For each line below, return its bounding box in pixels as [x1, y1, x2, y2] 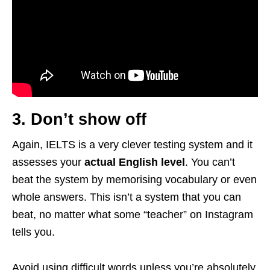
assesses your [12, 156, 84, 169]
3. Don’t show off [12, 110, 146, 129]
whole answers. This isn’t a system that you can [12, 191, 241, 204]
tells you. [12, 226, 55, 239]
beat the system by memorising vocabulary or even [12, 174, 257, 186]
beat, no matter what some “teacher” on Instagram [12, 209, 253, 221]
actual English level [84, 156, 185, 169]
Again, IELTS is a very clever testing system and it [12, 139, 253, 151]
